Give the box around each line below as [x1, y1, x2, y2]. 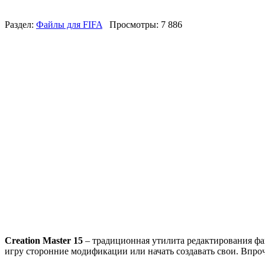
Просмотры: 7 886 [102, 19, 182, 30]
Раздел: [5, 19, 36, 30]
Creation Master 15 [5, 235, 83, 245]
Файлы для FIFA [36, 19, 102, 30]
